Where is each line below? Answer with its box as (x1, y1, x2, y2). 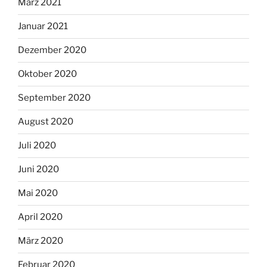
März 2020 (18, 235, 63, 247)
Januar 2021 (18, 21, 68, 32)
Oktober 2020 (18, 69, 77, 80)
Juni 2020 (18, 164, 59, 175)
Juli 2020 (18, 140, 56, 151)
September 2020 (18, 92, 91, 104)
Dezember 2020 (18, 45, 86, 56)
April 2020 (18, 212, 63, 223)
